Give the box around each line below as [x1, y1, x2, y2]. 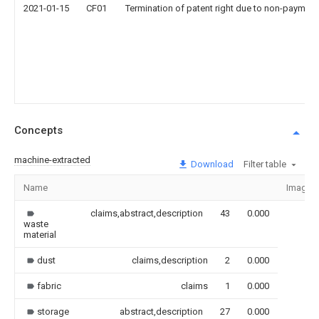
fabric [37, 280, 61, 291]
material [23, 229, 56, 240]
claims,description [132, 254, 208, 266]
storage [37, 305, 69, 317]
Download [189, 158, 234, 169]
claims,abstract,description [90, 207, 203, 219]
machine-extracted [14, 154, 90, 165]
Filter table [244, 158, 286, 169]
